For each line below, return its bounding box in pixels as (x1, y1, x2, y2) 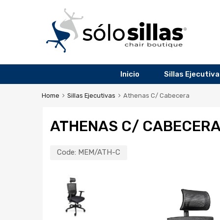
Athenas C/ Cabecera (123, 92, 190, 100)
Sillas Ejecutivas (67, 92, 115, 100)
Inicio (120, 70, 139, 79)
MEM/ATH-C (78, 147, 120, 157)
